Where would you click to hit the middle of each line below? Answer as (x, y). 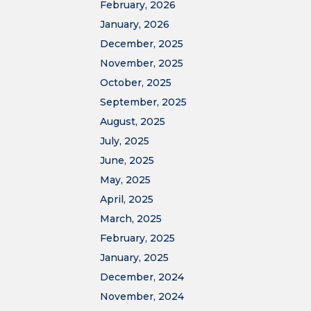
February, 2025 (137, 238)
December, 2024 (142, 277)
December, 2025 (142, 44)
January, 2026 (135, 24)
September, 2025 (143, 102)
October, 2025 (136, 83)
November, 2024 (142, 296)
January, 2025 (134, 258)
